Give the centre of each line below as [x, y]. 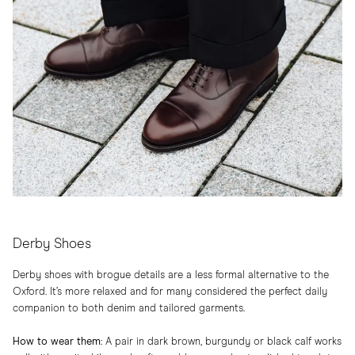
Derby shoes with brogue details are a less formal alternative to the [171, 275]
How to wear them [57, 342]
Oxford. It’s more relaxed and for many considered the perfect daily [170, 292]
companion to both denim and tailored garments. [129, 309]
